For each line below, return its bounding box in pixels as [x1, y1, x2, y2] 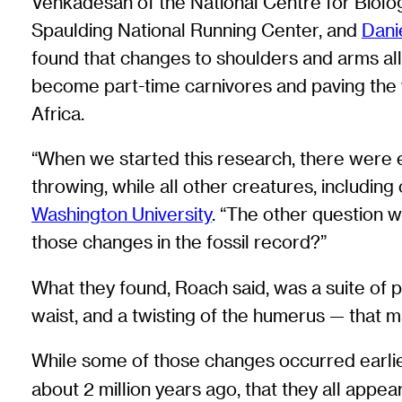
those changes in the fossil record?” [31, 232, 328, 253]
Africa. [31, 102, 85, 124]
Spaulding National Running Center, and [31, 19, 363, 40]
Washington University [31, 204, 213, 225]
